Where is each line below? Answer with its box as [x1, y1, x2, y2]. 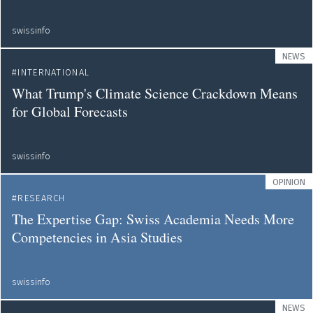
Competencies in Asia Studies [12, 228, 182, 247]
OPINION [272, 177, 305, 187]
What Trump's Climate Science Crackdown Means [12, 84, 298, 103]
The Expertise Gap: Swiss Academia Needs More [12, 210, 294, 228]
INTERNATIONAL [17, 67, 90, 78]
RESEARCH [17, 193, 66, 203]
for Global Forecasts [12, 102, 128, 121]
